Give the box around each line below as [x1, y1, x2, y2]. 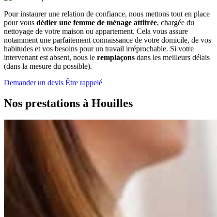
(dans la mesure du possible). [4, 62, 92, 70]
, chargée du [157, 18, 194, 27]
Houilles [92, 96, 133, 109]
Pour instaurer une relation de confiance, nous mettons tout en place [4, 9, 210, 18]
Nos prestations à [4, 96, 92, 109]
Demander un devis [4, 78, 63, 87]
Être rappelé [65, 78, 102, 87]
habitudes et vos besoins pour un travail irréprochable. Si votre [4, 44, 194, 53]
